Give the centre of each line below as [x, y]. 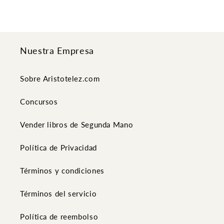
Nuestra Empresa [57, 51]
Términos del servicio [58, 193]
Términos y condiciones [62, 170]
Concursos [39, 101]
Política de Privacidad [58, 147]
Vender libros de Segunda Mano [77, 124]
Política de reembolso [59, 216]
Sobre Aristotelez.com [60, 78]
